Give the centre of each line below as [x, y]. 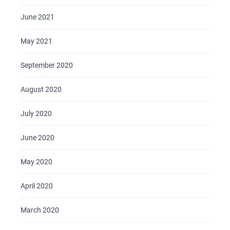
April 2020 [37, 186]
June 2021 [37, 17]
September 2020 [47, 65]
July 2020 [36, 113]
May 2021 [36, 41]
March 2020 [40, 210]
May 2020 [36, 162]
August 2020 [41, 89]
